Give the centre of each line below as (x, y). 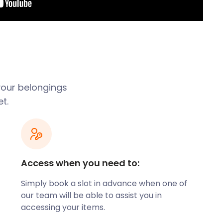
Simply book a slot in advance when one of (104, 183)
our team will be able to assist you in (92, 195)
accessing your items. (63, 207)
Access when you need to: (80, 163)
